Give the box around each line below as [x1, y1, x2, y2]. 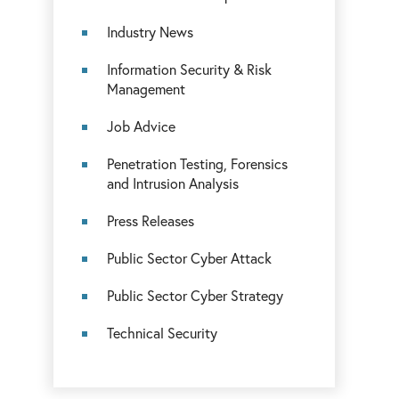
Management [107, 79, 186, 98]
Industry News [107, 22, 194, 41]
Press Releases [107, 211, 195, 230]
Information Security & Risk [107, 60, 273, 78]
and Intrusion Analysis [107, 174, 240, 192]
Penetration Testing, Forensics [107, 154, 289, 173]
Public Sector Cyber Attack [107, 248, 273, 267]
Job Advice [107, 117, 176, 135]
